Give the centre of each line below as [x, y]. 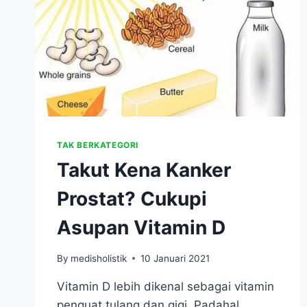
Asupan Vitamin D [141, 228]
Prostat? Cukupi [132, 199]
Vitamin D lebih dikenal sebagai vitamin [165, 286]
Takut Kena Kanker [144, 170]
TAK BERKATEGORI [98, 145]
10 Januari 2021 [175, 258]
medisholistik [99, 258]
